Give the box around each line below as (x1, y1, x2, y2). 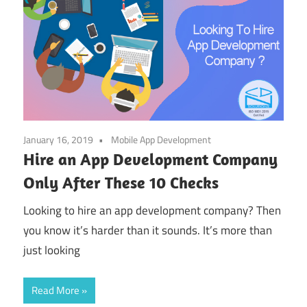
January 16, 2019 (23, 132, 93, 147)
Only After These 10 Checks (23, 172, 219, 193)
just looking (23, 241, 80, 259)
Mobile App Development (111, 132, 211, 147)
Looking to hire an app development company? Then (23, 201, 281, 219)
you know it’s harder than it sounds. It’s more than (23, 221, 272, 239)
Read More (32, 282, 79, 299)
